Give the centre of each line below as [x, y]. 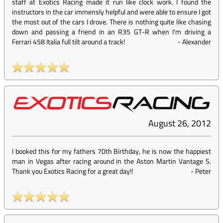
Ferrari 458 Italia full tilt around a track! [68, 42]
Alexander [197, 42]
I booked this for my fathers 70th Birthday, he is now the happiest [111, 151]
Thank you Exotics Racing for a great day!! [72, 171]
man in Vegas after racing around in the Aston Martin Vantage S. [111, 161]
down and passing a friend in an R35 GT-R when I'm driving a [111, 32]
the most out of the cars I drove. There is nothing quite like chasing [111, 22]
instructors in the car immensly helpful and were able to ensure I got [111, 12]
